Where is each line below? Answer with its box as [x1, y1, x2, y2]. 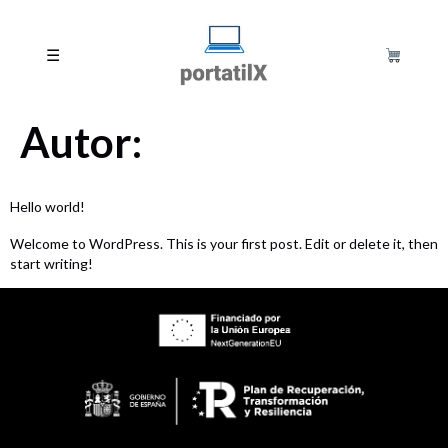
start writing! [10, 255, 93, 272]
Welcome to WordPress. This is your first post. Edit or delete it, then [10, 235, 438, 252]
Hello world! [10, 198, 85, 215]
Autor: [20, 117, 142, 167]
